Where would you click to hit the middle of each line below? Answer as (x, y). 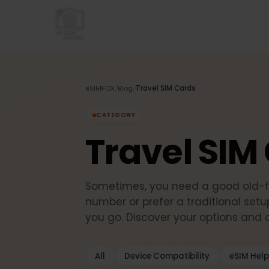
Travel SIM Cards (174, 93)
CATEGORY (122, 121)
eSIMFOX (105, 93)
